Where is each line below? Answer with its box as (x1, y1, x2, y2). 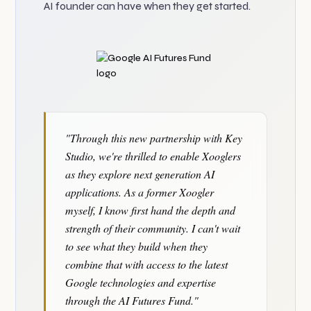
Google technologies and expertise (65, 275, 217, 289)
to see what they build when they (65, 239, 208, 253)
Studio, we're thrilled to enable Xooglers (65, 149, 242, 163)
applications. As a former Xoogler (65, 185, 215, 199)
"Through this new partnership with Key (65, 131, 243, 145)
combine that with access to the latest (65, 257, 228, 271)
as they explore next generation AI (65, 167, 215, 181)
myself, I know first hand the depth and (65, 203, 236, 217)
